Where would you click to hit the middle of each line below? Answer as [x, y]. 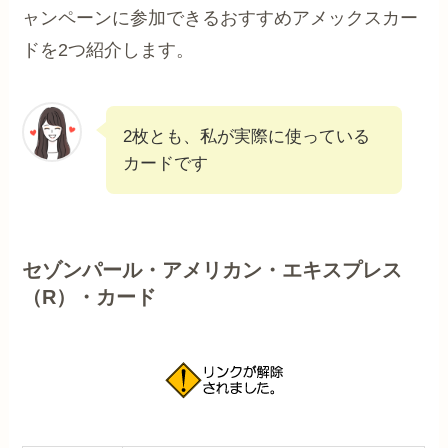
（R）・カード [89, 296]
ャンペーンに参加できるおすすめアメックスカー [220, 17]
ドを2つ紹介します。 [108, 49]
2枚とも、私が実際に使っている [247, 136]
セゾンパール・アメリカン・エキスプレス [212, 269]
